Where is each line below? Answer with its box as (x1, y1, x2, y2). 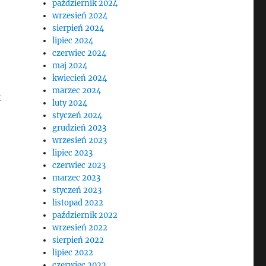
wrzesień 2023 (52, 135, 107, 145)
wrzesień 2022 (52, 223, 108, 233)
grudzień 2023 (52, 123, 107, 133)
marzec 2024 (52, 85, 102, 96)
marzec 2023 (52, 173, 101, 183)
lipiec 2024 (52, 36, 94, 46)
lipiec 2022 (52, 248, 94, 258)
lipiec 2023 (52, 148, 93, 158)
